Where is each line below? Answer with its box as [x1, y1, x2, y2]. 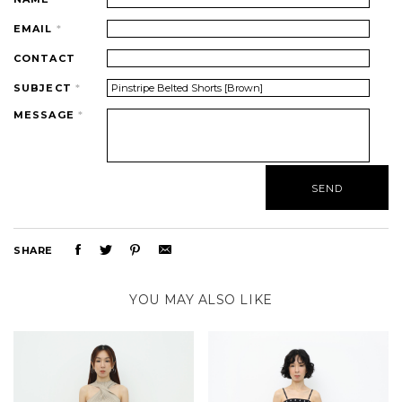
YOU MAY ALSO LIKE [129, 291, 273, 308]
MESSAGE [13, 108, 78, 121]
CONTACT [13, 51, 75, 65]
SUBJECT [13, 81, 75, 94]
